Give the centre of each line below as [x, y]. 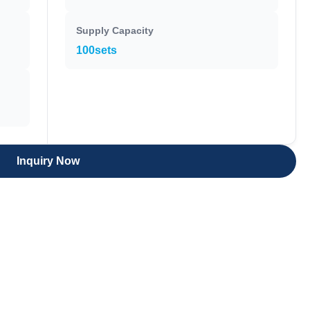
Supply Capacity [115, 30]
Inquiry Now [48, 161]
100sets [97, 50]
